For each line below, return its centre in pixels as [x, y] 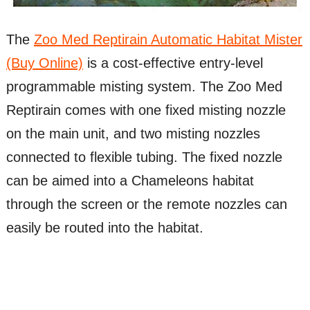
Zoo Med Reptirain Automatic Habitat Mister [168, 40]
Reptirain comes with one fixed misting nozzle [146, 110]
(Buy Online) [44, 63]
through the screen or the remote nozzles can [146, 204]
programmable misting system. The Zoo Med [144, 87]
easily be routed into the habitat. [104, 228]
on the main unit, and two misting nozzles [133, 134]
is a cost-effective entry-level [173, 63]
